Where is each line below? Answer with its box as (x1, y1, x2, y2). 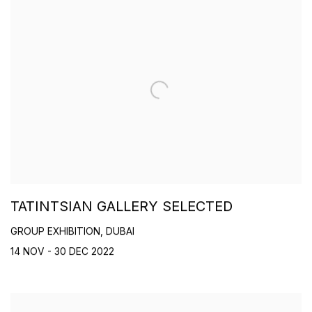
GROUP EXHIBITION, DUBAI (10, 226, 134, 237)
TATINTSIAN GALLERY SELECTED (10, 198, 233, 215)
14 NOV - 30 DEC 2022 (10, 246, 114, 258)
